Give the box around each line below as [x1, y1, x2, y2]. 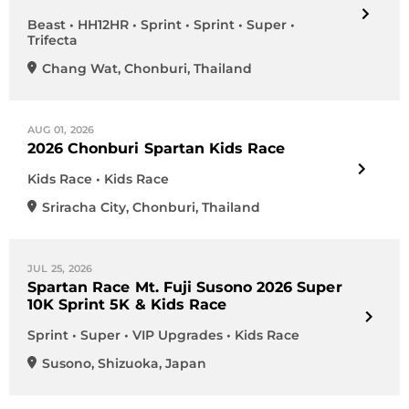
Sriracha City [42, 199, 126, 215]
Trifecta [27, 32, 78, 48]
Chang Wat [42, 60, 118, 77]
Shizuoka [98, 355, 159, 372]
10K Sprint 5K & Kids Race [27, 296, 226, 313]
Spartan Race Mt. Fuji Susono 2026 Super [27, 278, 342, 296]
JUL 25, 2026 [27, 262, 93, 275]
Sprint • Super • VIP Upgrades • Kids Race [27, 327, 299, 343]
